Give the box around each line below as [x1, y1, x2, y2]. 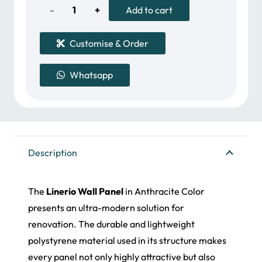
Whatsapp [69, 69, 113, 81]
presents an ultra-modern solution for [28, 201, 184, 213]
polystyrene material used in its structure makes [28, 234, 226, 246]
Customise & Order [69, 37, 149, 49]
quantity [39, 74, 76, 86]
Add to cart [125, 4, 173, 16]
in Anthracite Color [123, 185, 205, 197]
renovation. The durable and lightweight [28, 218, 195, 230]
